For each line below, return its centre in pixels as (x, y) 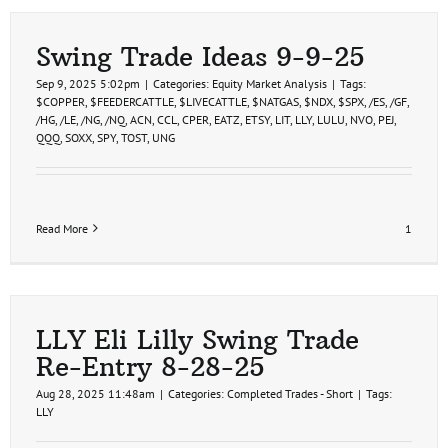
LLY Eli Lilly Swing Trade (197, 339)
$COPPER (60, 101)
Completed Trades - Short (290, 393)
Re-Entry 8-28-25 (150, 366)
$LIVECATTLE (213, 101)
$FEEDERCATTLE (132, 101)
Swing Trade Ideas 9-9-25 (200, 56)
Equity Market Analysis (269, 83)
